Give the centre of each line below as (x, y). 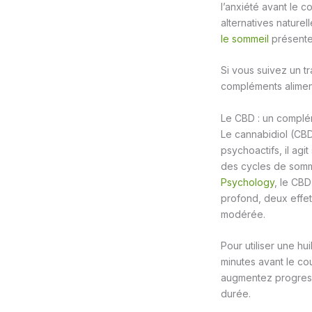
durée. (236, 294)
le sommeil (245, 38)
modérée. (243, 214)
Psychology (248, 182)
